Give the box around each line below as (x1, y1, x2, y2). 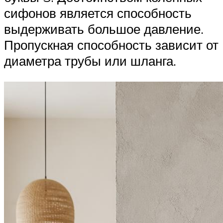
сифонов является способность (4, 5, 192, 21)
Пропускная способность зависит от (4, 37, 219, 53)
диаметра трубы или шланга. (4, 53, 176, 69)
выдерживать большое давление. (4, 21, 204, 37)
